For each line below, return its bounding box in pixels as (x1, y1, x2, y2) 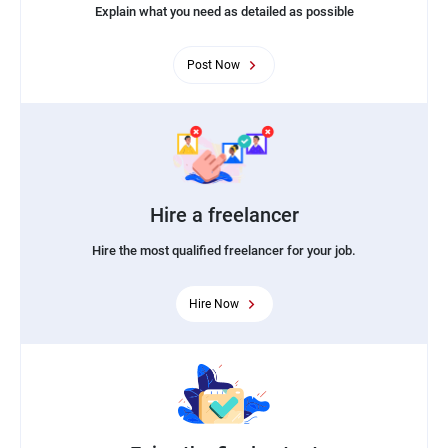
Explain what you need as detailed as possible (94, 3, 354, 19)
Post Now (187, 57, 240, 72)
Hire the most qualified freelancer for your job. (92, 242, 356, 258)
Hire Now (188, 296, 239, 311)
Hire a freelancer (149, 202, 299, 227)
